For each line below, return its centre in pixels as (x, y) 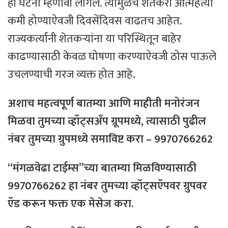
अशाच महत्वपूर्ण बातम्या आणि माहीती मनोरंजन (104, 104)
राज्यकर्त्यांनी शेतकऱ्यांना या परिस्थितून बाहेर (94, 39)
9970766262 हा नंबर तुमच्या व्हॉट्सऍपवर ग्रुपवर (107, 186)
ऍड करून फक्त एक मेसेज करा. (70, 204)
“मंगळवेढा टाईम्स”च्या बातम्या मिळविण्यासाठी (102, 168)
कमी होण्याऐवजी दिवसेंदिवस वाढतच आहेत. (95, 21)
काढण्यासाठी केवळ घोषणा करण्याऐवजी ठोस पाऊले (112, 57)
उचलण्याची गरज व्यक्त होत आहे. (72, 75)
